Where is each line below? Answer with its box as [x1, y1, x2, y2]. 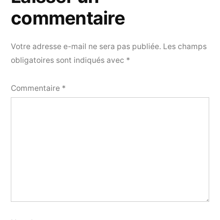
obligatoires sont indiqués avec [11, 55, 126, 65]
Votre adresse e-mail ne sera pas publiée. [11, 42, 161, 52]
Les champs [163, 42, 207, 52]
